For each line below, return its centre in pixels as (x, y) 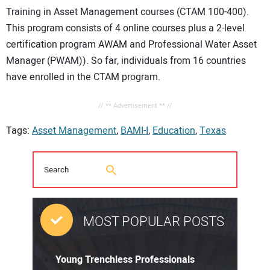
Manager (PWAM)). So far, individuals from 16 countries (126, 61)
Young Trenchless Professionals (125, 259)
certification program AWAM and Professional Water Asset (131, 45)
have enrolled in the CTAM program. (83, 77)
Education (174, 130)
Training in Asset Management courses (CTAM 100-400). (127, 12)
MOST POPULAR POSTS (154, 221)
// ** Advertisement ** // (135, 105)
